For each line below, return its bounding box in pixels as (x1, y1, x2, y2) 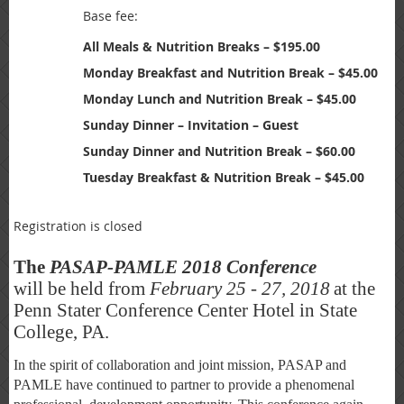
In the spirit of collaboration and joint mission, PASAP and (14, 357, 346, 373)
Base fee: (83, 7, 138, 25)
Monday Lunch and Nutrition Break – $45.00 (83, 90, 356, 108)
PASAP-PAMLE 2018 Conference (50, 256, 317, 279)
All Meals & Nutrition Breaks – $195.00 (83, 38, 320, 56)
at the (334, 278, 375, 300)
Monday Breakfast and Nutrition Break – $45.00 (83, 64, 378, 82)
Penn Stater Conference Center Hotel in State (14, 299, 357, 322)
